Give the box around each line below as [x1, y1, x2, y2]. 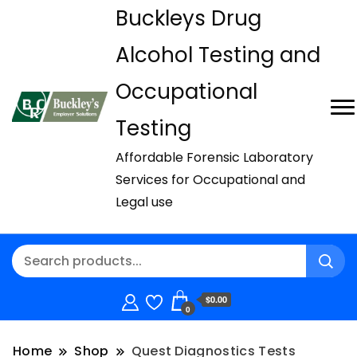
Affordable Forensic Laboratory [116, 148, 313, 167]
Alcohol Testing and [116, 41, 320, 70]
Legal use [116, 193, 173, 212]
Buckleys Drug [116, 4, 261, 33]
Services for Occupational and [116, 171, 305, 190]
